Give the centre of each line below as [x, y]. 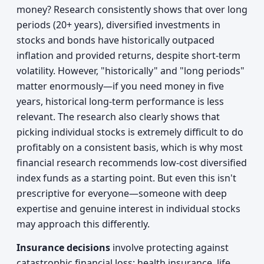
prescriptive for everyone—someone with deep [122, 193]
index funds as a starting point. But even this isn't [126, 178]
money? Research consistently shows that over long [132, 9]
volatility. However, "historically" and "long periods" [131, 71]
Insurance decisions [63, 247]
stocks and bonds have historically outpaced [115, 40]
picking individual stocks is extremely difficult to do [130, 132]
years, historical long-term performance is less [120, 101]
